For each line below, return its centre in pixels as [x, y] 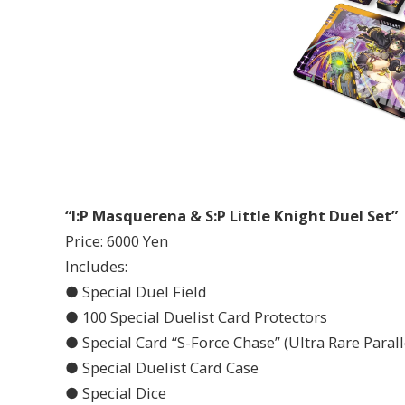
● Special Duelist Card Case [162, 367]
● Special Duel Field [136, 291]
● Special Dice [116, 392]
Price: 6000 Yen [117, 240]
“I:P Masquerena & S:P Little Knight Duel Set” [231, 215]
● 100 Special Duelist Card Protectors [196, 316]
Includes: [96, 266]
